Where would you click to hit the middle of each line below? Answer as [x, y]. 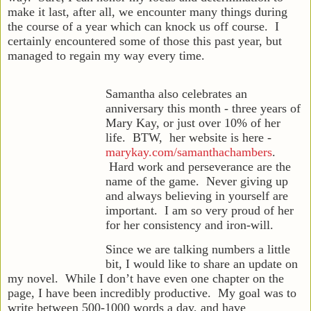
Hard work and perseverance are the [198, 166]
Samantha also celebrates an [176, 93]
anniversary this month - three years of [203, 108]
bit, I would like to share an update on [202, 263]
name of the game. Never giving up [197, 181]
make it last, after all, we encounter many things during [148, 11]
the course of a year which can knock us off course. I [143, 26]
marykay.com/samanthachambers [189, 152]
